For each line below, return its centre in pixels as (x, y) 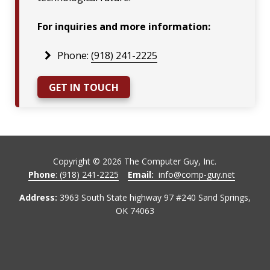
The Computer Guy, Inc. (169, 161)
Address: (38, 197)
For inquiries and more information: (124, 26)
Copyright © (78, 161)
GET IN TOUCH (84, 87)
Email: (143, 174)
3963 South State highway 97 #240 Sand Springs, (154, 197)
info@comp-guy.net (196, 174)
